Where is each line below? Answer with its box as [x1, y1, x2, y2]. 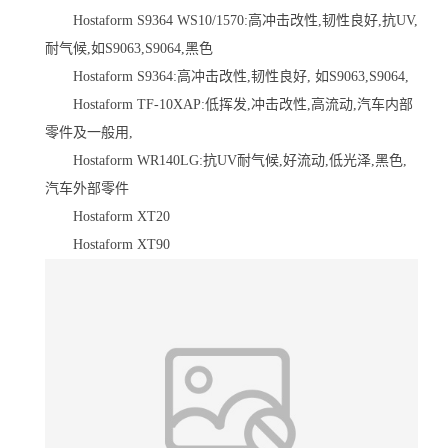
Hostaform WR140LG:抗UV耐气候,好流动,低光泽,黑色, [45, 152, 407, 168]
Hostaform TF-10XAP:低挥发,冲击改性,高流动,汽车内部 [45, 96, 413, 112]
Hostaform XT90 [45, 236, 170, 252]
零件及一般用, [45, 124, 133, 140]
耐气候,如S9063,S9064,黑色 [45, 40, 213, 56]
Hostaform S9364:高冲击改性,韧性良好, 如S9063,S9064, [45, 68, 409, 84]
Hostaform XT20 [45, 208, 170, 224]
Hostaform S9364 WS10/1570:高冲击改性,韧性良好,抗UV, [45, 12, 418, 28]
